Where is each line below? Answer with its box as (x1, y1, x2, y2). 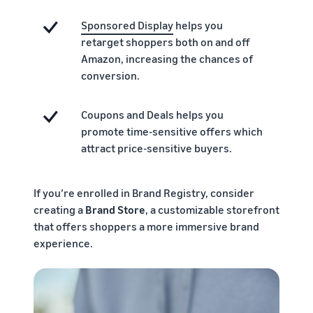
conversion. (80, 68, 140, 82)
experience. (34, 235, 93, 250)
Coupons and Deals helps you (80, 107, 224, 122)
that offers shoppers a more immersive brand (34, 219, 259, 233)
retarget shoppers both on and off (80, 34, 250, 49)
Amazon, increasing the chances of (80, 51, 253, 66)
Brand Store (85, 202, 145, 217)
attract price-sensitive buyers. (80, 140, 232, 155)
